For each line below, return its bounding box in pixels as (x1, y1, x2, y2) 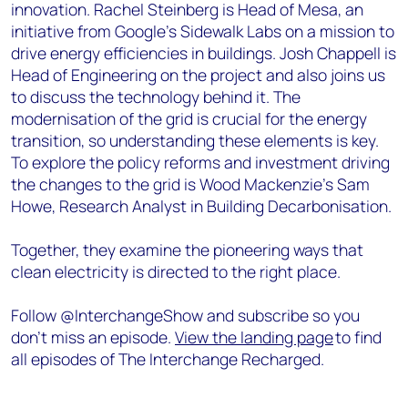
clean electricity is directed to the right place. (11, 260, 341, 282)
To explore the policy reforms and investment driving (11, 151, 390, 173)
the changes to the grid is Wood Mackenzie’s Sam (11, 173, 370, 195)
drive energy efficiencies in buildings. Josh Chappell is (11, 42, 396, 64)
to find (333, 326, 382, 348)
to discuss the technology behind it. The (11, 86, 301, 107)
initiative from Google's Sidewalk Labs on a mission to (11, 20, 394, 42)
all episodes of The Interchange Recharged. (11, 348, 324, 370)
